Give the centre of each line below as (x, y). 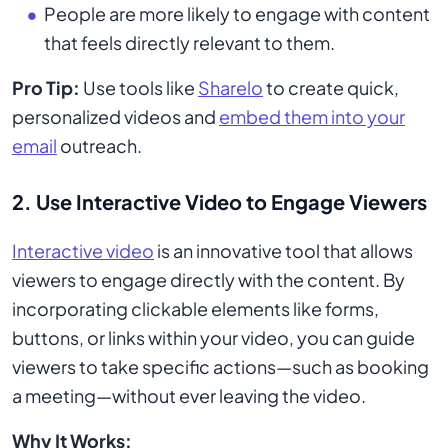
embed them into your (312, 116)
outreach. (99, 145)
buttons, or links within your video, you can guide (213, 337)
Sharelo (230, 87)
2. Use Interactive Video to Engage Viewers (219, 201)
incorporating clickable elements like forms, (195, 308)
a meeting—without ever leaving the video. (189, 395)
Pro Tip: (46, 87)
